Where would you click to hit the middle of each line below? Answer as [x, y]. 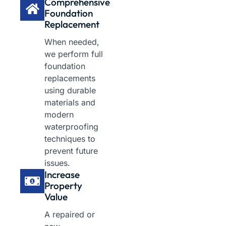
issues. [57, 163]
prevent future [71, 151]
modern [59, 115]
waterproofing [71, 127]
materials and [70, 103]
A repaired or [70, 215]
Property [63, 186]
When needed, [72, 42]
